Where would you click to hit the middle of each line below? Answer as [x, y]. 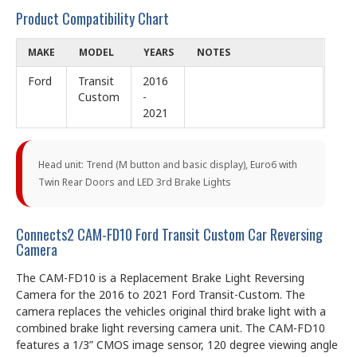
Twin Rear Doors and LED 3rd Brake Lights [135, 182]
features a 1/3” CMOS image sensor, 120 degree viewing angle [177, 344]
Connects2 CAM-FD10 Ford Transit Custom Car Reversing [169, 234]
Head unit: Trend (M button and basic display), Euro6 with [168, 164]
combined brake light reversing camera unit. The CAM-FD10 [171, 328]
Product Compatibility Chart [92, 18]
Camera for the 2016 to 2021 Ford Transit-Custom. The [161, 294]
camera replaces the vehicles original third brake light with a [171, 311]
